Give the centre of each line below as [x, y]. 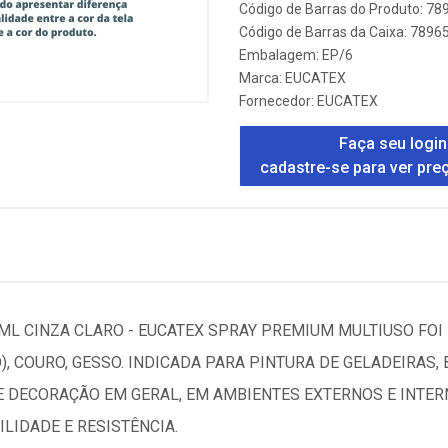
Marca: [262, 78]
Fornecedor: [278, 101]
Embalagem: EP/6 [296, 55]
